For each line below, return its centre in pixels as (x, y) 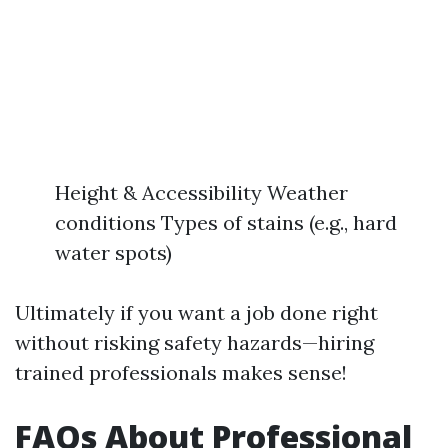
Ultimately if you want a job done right (196, 313)
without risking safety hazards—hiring (194, 343)
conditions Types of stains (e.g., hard (226, 223)
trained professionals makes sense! (181, 373)
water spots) (113, 253)
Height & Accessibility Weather (201, 193)
